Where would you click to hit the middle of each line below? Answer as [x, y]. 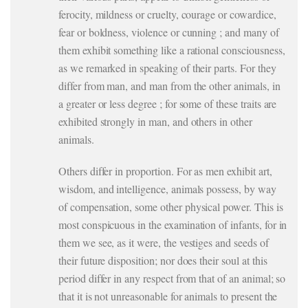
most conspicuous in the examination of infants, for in [173, 224]
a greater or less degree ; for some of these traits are [168, 103]
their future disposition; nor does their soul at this [163, 260]
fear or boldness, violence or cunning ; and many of [169, 32]
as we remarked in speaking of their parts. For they [167, 68]
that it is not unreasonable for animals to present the [168, 296]
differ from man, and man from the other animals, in [169, 86]
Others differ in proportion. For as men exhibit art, [165, 171]
